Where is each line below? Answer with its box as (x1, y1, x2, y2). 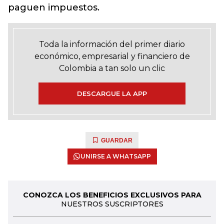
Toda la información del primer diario (39, 39, 185, 49)
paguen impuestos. (8, 2, 99, 13)
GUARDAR (101, 137, 132, 144)
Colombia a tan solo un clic (59, 63, 165, 73)
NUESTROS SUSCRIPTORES (60, 199, 163, 208)
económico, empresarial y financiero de (34, 51, 190, 61)
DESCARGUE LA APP (77, 89, 147, 97)
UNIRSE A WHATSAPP (80, 152, 151, 160)
